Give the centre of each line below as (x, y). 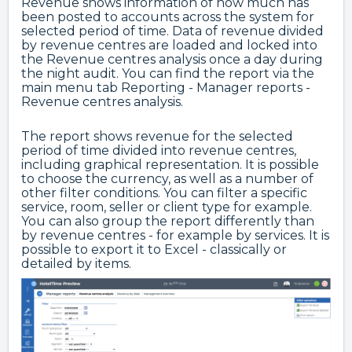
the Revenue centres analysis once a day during (172, 60)
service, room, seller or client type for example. (167, 207)
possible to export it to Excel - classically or (154, 250)
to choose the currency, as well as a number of (167, 179)
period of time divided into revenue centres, (159, 151)
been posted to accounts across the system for (168, 17)
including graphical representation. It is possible (170, 165)
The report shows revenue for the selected (157, 137)
